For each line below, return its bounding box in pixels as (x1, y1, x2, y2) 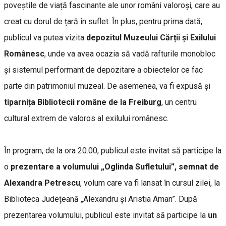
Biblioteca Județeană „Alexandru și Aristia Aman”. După (4, 194, 197, 204)
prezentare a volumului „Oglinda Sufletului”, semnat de (11, 161, 219, 172)
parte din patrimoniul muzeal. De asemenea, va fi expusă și (4, 81, 210, 91)
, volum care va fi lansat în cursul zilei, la (80, 178, 220, 188)
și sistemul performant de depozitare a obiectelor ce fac (4, 65, 203, 75)
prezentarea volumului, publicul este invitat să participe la (4, 210, 208, 220)
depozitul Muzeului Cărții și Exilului (86, 32, 216, 42)
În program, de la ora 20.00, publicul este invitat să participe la (4, 145, 221, 155)
